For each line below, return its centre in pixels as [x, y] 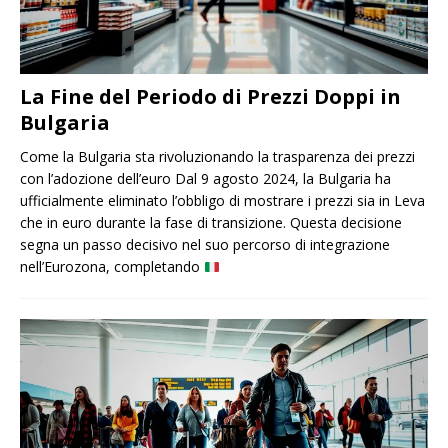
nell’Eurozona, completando [112, 267]
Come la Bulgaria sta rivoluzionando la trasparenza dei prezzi [217, 157]
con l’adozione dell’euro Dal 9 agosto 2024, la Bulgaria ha [205, 179]
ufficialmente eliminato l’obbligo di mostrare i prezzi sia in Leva [222, 201]
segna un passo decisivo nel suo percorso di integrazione [205, 245]
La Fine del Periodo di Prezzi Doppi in [210, 97]
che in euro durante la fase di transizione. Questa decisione [211, 223]
